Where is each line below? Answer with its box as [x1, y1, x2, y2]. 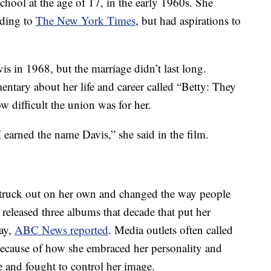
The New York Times [36, 13, 135, 28]
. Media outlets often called [108, 222, 233, 238]
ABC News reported [15, 222, 108, 238]
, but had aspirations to [135, 13, 241, 28]
